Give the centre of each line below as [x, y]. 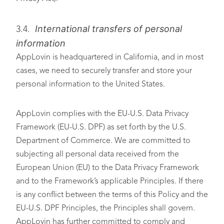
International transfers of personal [108, 29]
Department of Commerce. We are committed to [103, 141]
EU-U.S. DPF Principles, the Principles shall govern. [105, 208]
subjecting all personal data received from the [97, 154]
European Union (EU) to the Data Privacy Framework [107, 168]
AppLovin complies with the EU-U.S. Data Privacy [102, 114]
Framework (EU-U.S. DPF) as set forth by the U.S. [101, 127]
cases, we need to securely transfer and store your [104, 71]
